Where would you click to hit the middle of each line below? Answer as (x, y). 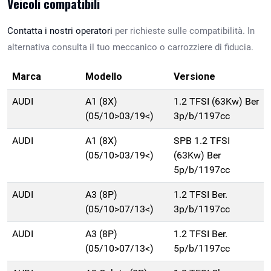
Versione (194, 77)
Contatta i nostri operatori (60, 31)
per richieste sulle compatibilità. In (184, 31)
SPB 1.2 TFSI (202, 141)
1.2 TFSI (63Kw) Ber (216, 102)
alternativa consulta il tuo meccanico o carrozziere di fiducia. (130, 47)
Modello (104, 77)
